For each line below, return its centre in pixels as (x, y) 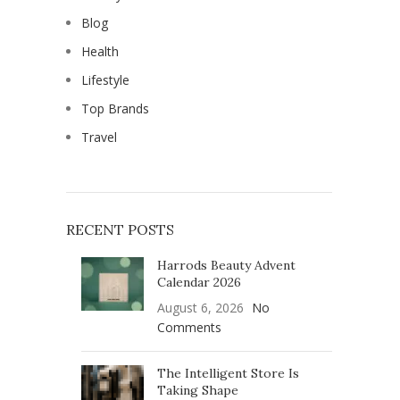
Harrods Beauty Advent (226, 265)
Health (100, 51)
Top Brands (115, 108)
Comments (189, 327)
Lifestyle (105, 80)
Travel (99, 137)
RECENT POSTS (120, 229)
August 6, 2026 (200, 308)
